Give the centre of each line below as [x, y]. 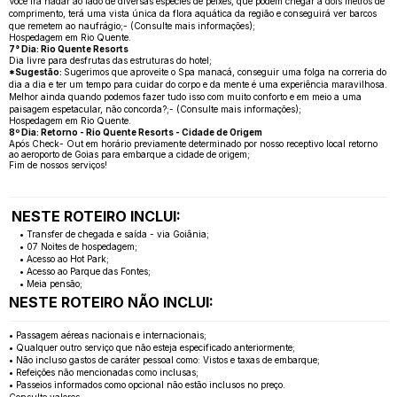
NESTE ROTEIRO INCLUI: [96, 216]
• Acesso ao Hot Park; [64, 258]
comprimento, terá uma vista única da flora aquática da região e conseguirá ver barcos [193, 13]
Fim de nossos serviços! [58, 164]
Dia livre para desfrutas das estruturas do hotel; [110, 60]
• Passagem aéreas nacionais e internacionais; [108, 335]
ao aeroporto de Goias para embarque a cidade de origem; [129, 154]
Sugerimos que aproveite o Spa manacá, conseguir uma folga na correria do [225, 71]
